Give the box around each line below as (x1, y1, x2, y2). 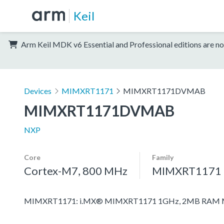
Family (152, 152, 173, 161)
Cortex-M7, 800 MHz (24, 163, 127, 177)
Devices (24, 85, 51, 95)
